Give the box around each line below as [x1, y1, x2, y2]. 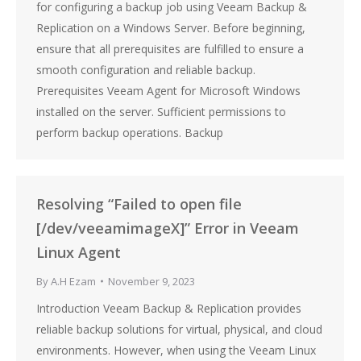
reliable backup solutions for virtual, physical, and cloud [36, 322, 322, 337]
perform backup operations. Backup [36, 125, 223, 140]
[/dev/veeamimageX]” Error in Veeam [36, 218, 299, 238]
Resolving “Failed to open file [36, 194, 242, 214]
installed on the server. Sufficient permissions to [36, 104, 286, 119]
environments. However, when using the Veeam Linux [36, 342, 316, 358]
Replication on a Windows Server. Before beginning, [36, 20, 305, 35]
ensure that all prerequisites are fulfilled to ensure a [36, 41, 304, 56]
